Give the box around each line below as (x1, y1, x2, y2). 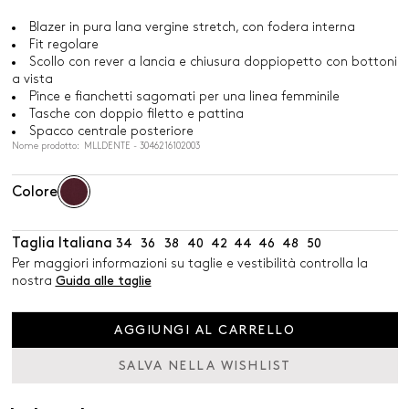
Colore (11, 184, 58, 199)
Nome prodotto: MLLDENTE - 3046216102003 (11, 142, 200, 151)
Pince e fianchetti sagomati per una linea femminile (28, 90, 340, 102)
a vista (11, 73, 53, 85)
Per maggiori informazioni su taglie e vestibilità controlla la (11, 257, 368, 269)
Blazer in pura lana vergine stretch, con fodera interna (28, 21, 355, 33)
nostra (11, 275, 56, 287)
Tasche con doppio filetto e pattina (28, 108, 244, 120)
